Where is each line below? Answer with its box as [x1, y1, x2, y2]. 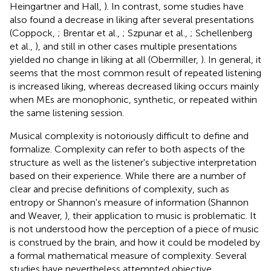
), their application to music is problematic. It [65, 209, 256, 221]
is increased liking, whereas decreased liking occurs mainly [10, 80, 259, 92]
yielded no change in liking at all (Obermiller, [10, 53, 201, 65]
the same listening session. [10, 106, 124, 119]
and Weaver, [10, 209, 65, 221]
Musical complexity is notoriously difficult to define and [10, 129, 249, 142]
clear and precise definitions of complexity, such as [10, 183, 229, 195]
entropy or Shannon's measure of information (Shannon [10, 196, 249, 208]
